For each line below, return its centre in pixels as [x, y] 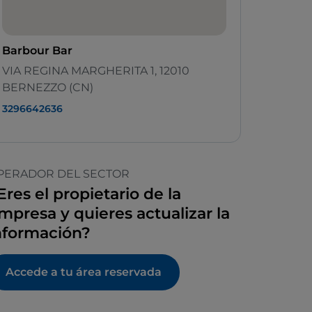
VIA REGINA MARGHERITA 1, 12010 [96, 71]
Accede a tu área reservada [84, 272]
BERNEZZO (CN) [48, 88]
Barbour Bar [37, 51]
